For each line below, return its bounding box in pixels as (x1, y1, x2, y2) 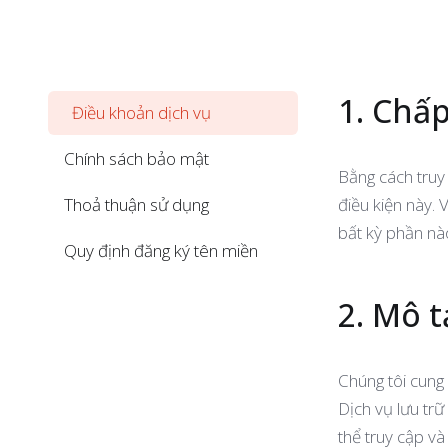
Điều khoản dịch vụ (72, 101, 211, 124)
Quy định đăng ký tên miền (64, 239, 258, 262)
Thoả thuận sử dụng (64, 193, 209, 216)
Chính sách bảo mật (64, 147, 209, 170)
